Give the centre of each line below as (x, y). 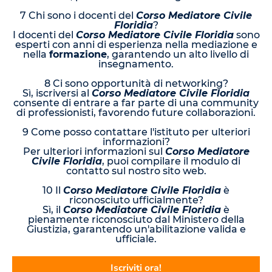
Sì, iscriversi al (57, 93)
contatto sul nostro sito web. (136, 171)
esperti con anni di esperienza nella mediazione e (136, 44)
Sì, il (53, 209)
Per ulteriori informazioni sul (94, 151)
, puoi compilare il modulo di (171, 161)
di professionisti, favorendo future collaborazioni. (136, 112)
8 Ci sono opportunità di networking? (136, 83)
